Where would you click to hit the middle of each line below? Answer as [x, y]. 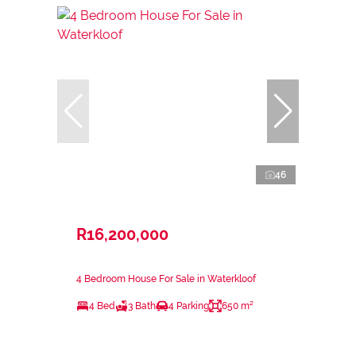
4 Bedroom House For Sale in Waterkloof [166, 279]
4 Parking [189, 306]
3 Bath [142, 306]
